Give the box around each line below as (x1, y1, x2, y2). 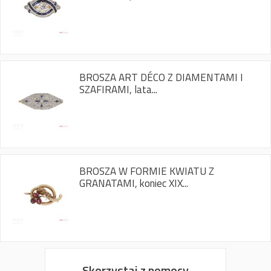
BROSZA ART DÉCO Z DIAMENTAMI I (79, 69, 243, 85)
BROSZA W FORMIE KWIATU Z (79, 163, 214, 179)
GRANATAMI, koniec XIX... (79, 175, 188, 191)
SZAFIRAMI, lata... (79, 81, 157, 97)
